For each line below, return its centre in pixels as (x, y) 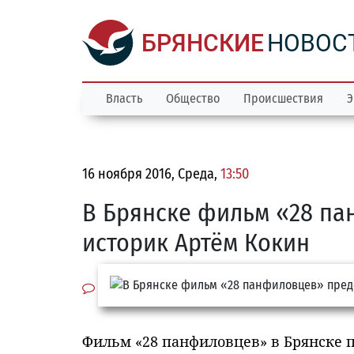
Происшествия (283, 98)
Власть (124, 98)
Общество (193, 98)
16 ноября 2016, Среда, (151, 174)
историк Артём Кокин (196, 243)
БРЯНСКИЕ (203, 43)
